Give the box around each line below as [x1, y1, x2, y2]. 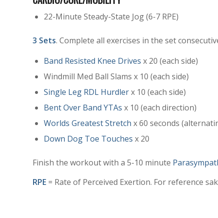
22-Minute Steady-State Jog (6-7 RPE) [44, 11, 179, 22]
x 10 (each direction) [122, 102, 197, 113]
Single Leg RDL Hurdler [44, 87, 129, 98]
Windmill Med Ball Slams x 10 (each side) [44, 71, 189, 82]
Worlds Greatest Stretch [44, 118, 131, 129]
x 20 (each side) [141, 55, 198, 67]
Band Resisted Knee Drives [44, 55, 141, 67]
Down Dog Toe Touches [44, 133, 133, 145]
